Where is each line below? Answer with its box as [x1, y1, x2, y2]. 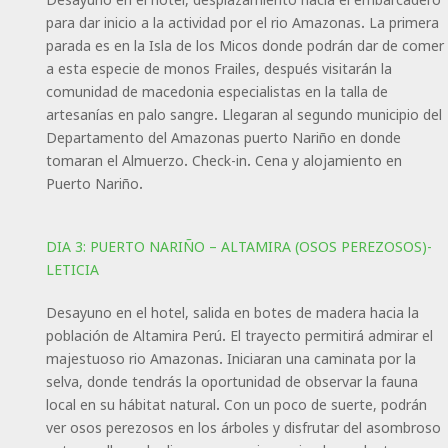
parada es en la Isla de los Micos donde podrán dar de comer [45, 35, 444, 55]
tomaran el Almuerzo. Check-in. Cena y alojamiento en [45, 150, 402, 170]
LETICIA [45, 259, 99, 279]
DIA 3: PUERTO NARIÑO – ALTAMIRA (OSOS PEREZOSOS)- [45, 236, 432, 256]
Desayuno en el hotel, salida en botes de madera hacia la [45, 302, 419, 322]
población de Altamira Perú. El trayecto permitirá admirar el [45, 325, 433, 345]
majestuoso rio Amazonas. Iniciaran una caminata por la [45, 348, 416, 368]
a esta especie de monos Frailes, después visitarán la [45, 58, 392, 78]
